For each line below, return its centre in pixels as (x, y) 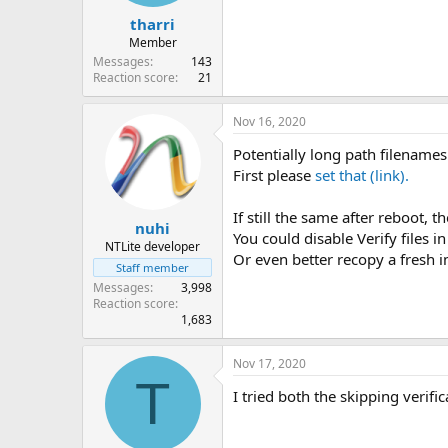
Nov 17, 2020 (269, 363)
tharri (152, 24)
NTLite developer (152, 246)
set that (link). (362, 175)
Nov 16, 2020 (269, 121)
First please (274, 175)
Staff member (152, 267)
